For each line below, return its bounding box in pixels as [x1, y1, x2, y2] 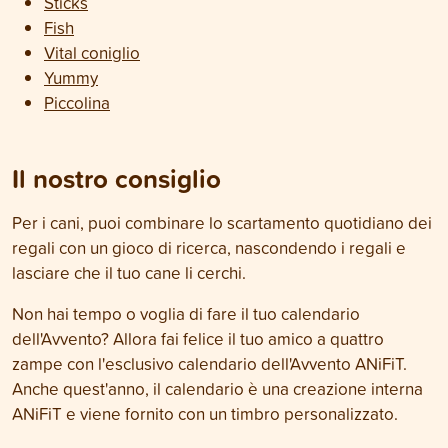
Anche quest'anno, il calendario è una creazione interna [12, 377, 423, 400]
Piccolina [44, 91, 110, 114]
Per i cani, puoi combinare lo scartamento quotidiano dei [12, 211, 432, 234]
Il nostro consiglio [12, 160, 221, 197]
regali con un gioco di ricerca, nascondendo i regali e [12, 236, 406, 259]
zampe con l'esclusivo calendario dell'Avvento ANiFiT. [12, 352, 407, 375]
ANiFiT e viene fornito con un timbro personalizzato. [12, 402, 398, 425]
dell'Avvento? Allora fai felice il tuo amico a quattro [12, 327, 384, 350]
